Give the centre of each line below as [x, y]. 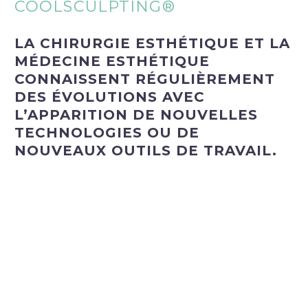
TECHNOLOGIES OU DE [107, 132]
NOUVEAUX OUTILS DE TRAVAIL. [146, 150]
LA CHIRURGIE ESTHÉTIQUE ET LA [152, 43]
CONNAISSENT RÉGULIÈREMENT [145, 79]
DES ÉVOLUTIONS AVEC [110, 97]
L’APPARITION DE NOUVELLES [136, 114]
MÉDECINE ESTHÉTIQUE [112, 61]
